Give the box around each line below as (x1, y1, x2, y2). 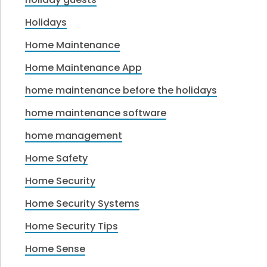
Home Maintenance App (25, 60, 142, 74)
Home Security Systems (25, 196, 140, 210)
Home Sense (25, 241, 86, 256)
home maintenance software (25, 105, 167, 120)
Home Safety (25, 151, 88, 165)
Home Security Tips (25, 219, 119, 233)
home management (25, 128, 123, 142)
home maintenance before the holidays (25, 83, 218, 97)
